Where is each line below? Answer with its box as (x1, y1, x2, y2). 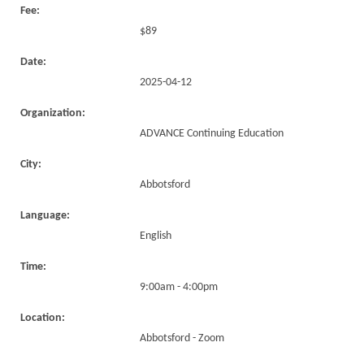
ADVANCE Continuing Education (140, 128, 284, 140)
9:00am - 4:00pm (140, 281, 219, 293)
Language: (20, 210, 70, 222)
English (140, 230, 172, 242)
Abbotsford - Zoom (140, 332, 225, 344)
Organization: (20, 107, 85, 119)
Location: (20, 312, 65, 324)
